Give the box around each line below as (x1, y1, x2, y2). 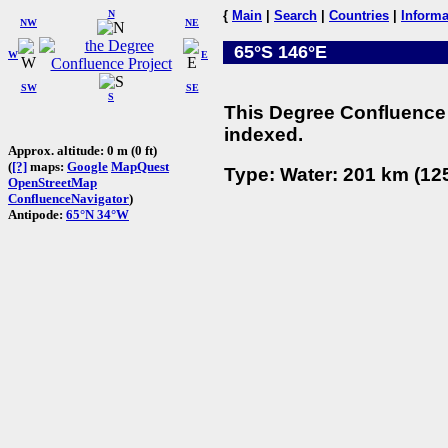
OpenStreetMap (8, 174, 97, 190)
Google (67, 158, 108, 174)
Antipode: (8, 206, 66, 222)
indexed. (224, 123, 303, 145)
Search (274, 8, 317, 23)
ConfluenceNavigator (8, 190, 129, 206)
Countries (329, 8, 389, 23)
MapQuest (111, 158, 169, 174)
